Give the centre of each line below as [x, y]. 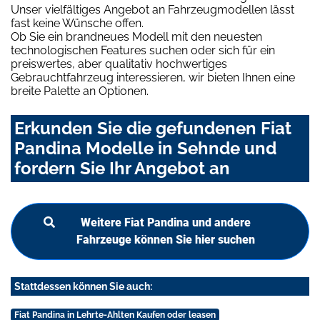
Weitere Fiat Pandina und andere [166, 223]
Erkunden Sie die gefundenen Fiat [153, 129]
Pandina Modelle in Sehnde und [145, 149]
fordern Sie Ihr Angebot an [122, 169]
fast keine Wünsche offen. [77, 24]
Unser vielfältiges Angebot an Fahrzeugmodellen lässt [152, 10]
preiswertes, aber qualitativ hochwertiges [119, 64]
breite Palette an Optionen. [80, 91]
